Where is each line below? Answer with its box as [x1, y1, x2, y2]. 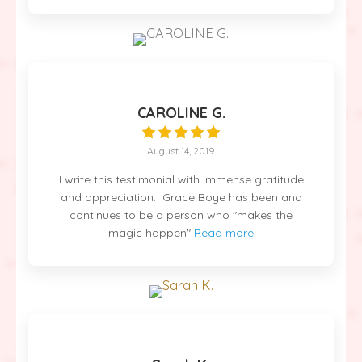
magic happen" [108, 225, 191, 240]
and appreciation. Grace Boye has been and [60, 189, 302, 204]
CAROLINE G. [137, 103, 225, 122]
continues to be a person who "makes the [69, 207, 293, 222]
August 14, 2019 [147, 144, 215, 157]
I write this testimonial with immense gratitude [58, 171, 304, 187]
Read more [194, 225, 254, 240]
